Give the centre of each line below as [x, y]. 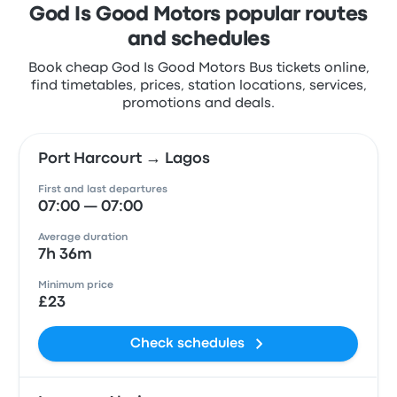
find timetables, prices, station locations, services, [198, 86]
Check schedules [188, 344]
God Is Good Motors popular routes [198, 15]
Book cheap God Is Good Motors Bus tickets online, [198, 68]
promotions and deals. [198, 104]
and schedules [198, 40]
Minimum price [76, 285]
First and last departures [103, 190]
